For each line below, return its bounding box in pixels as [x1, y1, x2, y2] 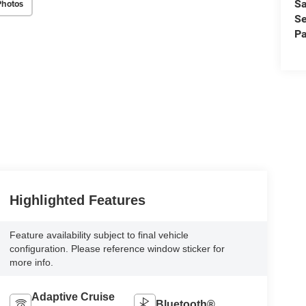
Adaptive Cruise [31, 290, 115, 303]
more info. [9, 256, 53, 268]
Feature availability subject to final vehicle [9, 229, 189, 240]
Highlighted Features [9, 192, 145, 208]
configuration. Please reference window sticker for [9, 242, 225, 254]
